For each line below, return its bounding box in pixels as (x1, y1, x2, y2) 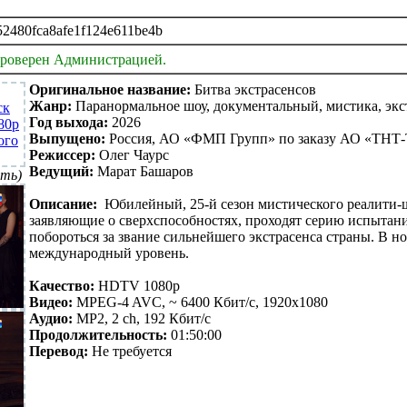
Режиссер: (29, 147, 95, 163)
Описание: (29, 196, 97, 212)
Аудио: (29, 311, 73, 326)
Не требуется (88, 343, 172, 359)
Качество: (29, 278, 94, 293)
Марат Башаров (94, 164, 194, 179)
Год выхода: (29, 114, 108, 130)
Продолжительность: (29, 327, 167, 342)
